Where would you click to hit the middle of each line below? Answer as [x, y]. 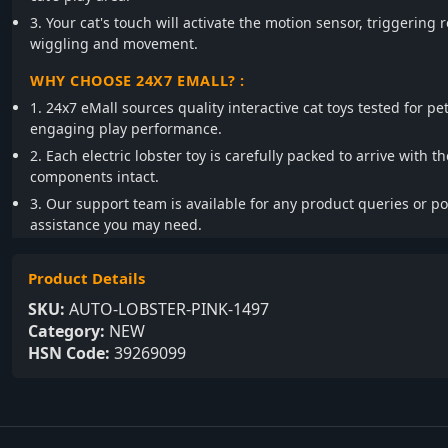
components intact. [94, 176]
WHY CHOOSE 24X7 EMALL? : [137, 80]
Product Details [86, 278]
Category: [66, 331]
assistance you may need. [116, 224]
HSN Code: [69, 353]
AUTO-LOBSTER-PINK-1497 [167, 309]
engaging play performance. [126, 128]
